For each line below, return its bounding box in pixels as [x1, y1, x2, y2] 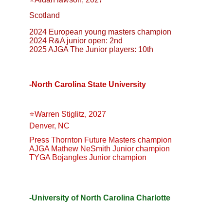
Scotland [29, 11, 60, 19]
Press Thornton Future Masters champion [29, 136, 172, 144]
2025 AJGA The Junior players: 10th [29, 45, 153, 54]
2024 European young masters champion [29, 28, 171, 36]
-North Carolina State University [29, 80, 146, 89]
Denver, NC [29, 122, 70, 130]
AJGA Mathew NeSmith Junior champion [29, 145, 170, 153]
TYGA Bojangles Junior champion [29, 153, 146, 162]
